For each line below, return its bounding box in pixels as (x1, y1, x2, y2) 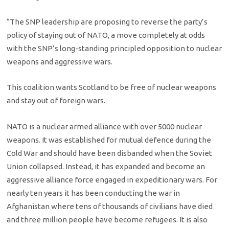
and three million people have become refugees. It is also (7, 215, 208, 224)
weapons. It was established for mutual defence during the (7, 135, 212, 144)
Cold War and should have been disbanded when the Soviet (7, 148, 213, 157)
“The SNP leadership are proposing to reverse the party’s (7, 17, 208, 27)
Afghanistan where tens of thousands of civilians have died (7, 201, 213, 211)
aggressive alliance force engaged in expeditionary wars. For (7, 175, 218, 184)
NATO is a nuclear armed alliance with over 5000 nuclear (7, 122, 202, 131)
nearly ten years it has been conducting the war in (7, 188, 180, 197)
